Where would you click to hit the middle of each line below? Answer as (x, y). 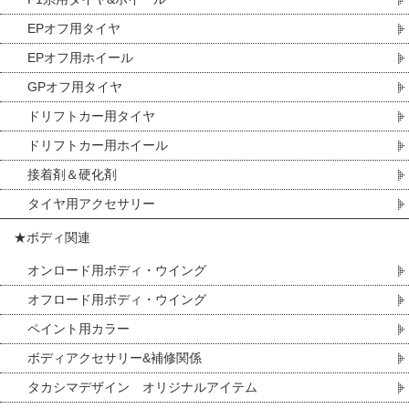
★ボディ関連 (52, 237)
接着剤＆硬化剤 (72, 174)
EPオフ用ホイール (80, 58)
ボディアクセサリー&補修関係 (115, 358)
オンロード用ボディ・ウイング (117, 270)
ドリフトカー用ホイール (98, 145)
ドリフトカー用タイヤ (91, 116)
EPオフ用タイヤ (74, 28)
